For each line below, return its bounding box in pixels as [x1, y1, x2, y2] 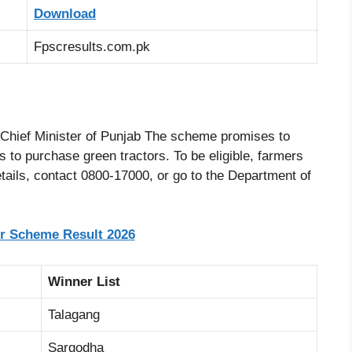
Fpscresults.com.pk [34, 39, 150, 55]
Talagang [48, 306, 100, 322]
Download [34, 6, 96, 22]
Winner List [48, 273, 120, 289]
